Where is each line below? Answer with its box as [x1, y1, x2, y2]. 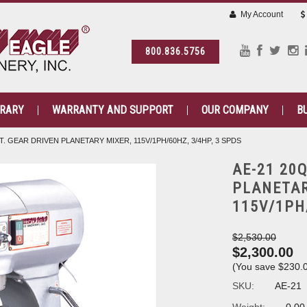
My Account [238, 10, 283, 19]
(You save [232, 261, 278, 272]
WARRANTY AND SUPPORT [51, 103, 173, 116]
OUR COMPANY [201, 103, 269, 116]
